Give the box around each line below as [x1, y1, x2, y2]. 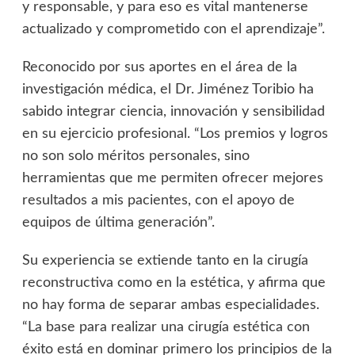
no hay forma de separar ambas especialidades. [21, 298, 319, 313]
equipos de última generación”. [21, 216, 215, 231]
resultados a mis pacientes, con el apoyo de [21, 193, 295, 208]
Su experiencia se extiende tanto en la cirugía [21, 254, 308, 269]
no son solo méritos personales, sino [21, 149, 250, 164]
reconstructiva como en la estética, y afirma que [21, 276, 326, 291]
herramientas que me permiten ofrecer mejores [21, 171, 323, 186]
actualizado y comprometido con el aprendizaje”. [21, 22, 325, 37]
